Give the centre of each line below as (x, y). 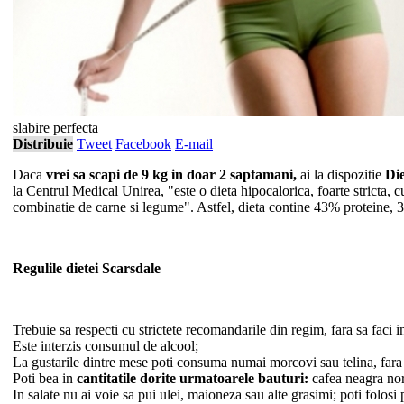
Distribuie (43, 143)
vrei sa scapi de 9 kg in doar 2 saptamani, (170, 174)
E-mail (194, 143)
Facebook (143, 143)
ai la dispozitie (341, 174)
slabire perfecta (55, 127)
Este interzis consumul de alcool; (106, 345)
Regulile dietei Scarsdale (87, 268)
